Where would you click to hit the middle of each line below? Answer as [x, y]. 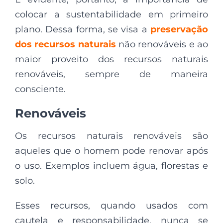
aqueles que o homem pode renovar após [111, 151]
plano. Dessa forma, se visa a [83, 29]
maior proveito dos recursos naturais [111, 59]
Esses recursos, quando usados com [111, 205]
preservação [179, 29]
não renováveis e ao [162, 44]
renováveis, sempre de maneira [111, 74]
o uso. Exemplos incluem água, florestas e [111, 166]
